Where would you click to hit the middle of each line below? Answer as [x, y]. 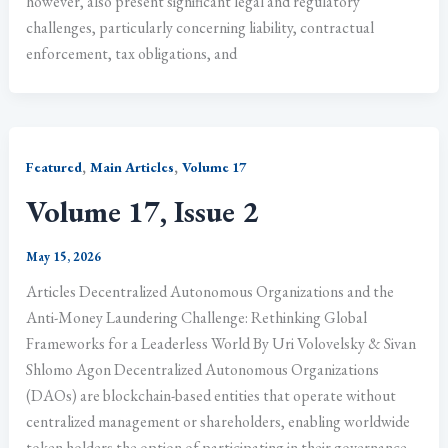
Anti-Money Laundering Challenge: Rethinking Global [197, 317]
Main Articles [132, 167]
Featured [54, 167]
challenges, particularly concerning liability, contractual [200, 28]
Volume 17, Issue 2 [142, 211]
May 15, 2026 [64, 256]
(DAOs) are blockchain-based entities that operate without [211, 395]
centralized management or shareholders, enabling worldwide [218, 421]
